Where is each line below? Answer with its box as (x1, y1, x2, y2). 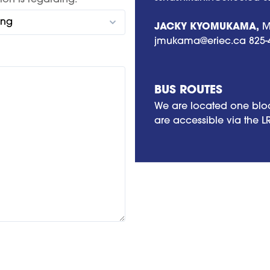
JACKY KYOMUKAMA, (154, 22, 259, 33)
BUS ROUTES (154, 85, 222, 97)
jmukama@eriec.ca (154, 37, 246, 47)
